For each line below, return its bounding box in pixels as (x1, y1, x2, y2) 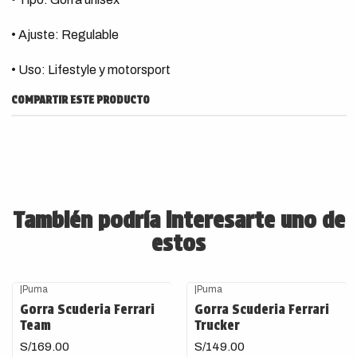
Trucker (194, 317, 240, 333)
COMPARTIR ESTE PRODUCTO (10, 93, 150, 106)
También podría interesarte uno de (12, 206, 345, 233)
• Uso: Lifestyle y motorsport (10, 63, 171, 76)
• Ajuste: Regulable (10, 28, 119, 41)
